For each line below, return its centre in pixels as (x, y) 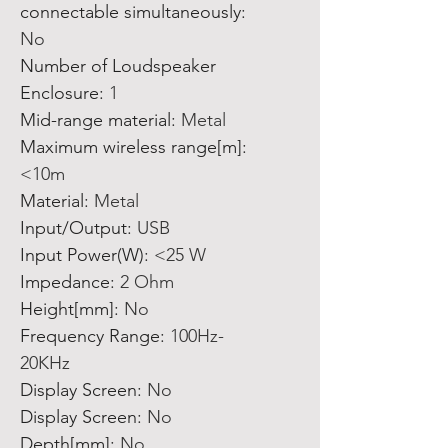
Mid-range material (95, 120)
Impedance (65, 282)
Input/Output (73, 228)
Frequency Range (90, 336)
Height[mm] (67, 309)
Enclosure (59, 93)
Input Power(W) (82, 255)
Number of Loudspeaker (118, 66)
